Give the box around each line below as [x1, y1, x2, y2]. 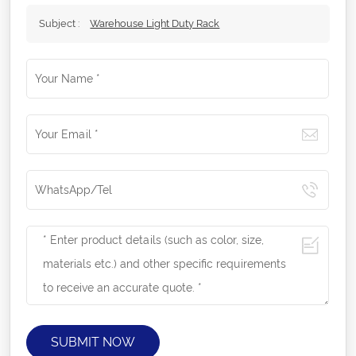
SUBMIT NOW [51, 335, 136, 350]
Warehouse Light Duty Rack [90, 17, 220, 30]
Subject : [39, 17, 83, 30]
